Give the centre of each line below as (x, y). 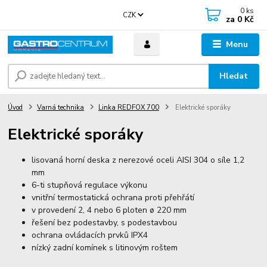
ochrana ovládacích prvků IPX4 (90, 235)
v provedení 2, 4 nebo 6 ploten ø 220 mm (109, 210)
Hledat (234, 76)
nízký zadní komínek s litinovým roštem (106, 248)
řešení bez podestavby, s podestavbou (105, 223)
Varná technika (60, 108)
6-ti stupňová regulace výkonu (90, 185)
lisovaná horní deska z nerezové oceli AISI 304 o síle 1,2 (138, 160)
